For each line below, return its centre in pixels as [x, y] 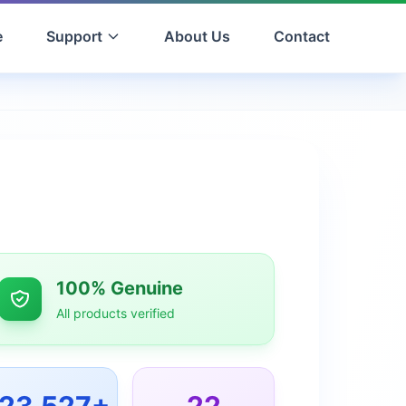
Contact [302, 36]
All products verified [116, 313]
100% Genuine [120, 288]
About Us [197, 36]
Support [74, 36]
